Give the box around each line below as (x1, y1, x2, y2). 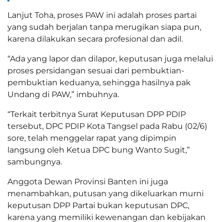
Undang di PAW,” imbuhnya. (7, 90, 119, 100)
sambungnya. (7, 157, 62, 167)
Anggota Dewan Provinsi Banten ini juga (7, 177, 168, 187)
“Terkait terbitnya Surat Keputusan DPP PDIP (7, 110, 186, 119)
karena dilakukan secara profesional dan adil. (7, 34, 183, 44)
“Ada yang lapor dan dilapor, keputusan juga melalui (7, 54, 213, 64)
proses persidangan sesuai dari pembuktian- (7, 66, 184, 76)
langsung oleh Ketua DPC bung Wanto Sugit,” (7, 145, 190, 155)
